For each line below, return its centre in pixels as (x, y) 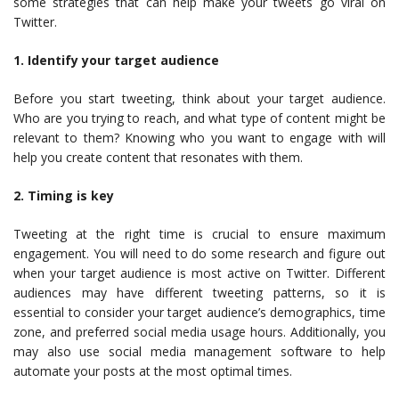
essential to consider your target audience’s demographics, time (199, 312)
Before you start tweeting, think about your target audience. (199, 98)
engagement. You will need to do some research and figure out (199, 253)
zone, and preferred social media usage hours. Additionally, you (199, 331)
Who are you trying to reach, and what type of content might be (199, 118)
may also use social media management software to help (199, 351)
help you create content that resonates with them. (158, 157)
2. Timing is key (64, 195)
